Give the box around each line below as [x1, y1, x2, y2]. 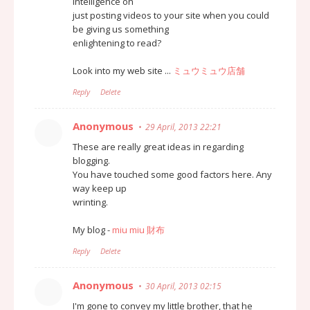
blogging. [73, 154, 110, 167]
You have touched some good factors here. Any [73, 167, 272, 181]
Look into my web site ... [73, 64, 173, 77]
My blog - [73, 223, 112, 236]
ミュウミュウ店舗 [173, 64, 245, 77]
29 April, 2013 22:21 [145, 120, 221, 133]
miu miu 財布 [112, 223, 165, 236]
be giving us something [73, 22, 169, 35]
